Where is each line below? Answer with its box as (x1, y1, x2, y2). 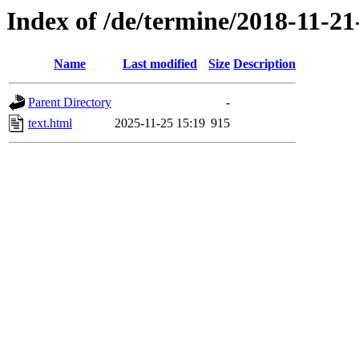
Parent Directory (28, 95, 111, 110)
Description (233, 57, 296, 71)
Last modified (123, 57, 197, 71)
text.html (28, 116, 72, 131)
